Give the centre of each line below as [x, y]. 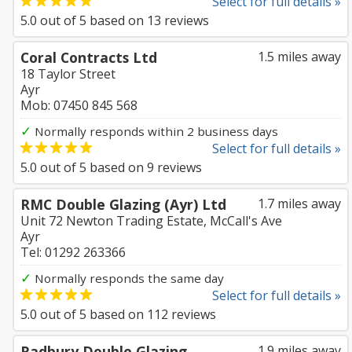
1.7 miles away [299, 203]
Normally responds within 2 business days [155, 131]
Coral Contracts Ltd [89, 57]
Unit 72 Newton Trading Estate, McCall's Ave [151, 221]
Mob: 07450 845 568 [79, 105]
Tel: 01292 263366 [73, 252]
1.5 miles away [299, 57]
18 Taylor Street [68, 74]
